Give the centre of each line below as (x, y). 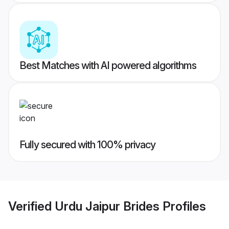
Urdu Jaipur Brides (107, 206)
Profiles (183, 206)
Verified (31, 206)
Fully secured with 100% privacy (87, 145)
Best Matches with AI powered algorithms (108, 66)
